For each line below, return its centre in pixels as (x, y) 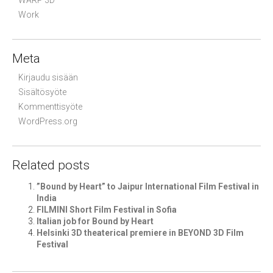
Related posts (51, 165)
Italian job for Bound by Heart (95, 221)
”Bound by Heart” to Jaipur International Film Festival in (148, 186)
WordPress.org (48, 121)
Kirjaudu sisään (48, 77)
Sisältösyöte (42, 92)
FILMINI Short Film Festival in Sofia (107, 210)
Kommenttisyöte (50, 107)
